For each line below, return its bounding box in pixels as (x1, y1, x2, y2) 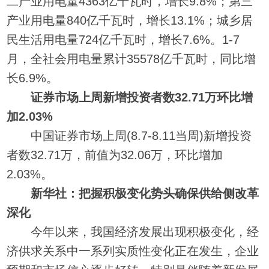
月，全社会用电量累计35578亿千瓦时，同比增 (7, 52, 256, 65)
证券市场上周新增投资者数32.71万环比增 (31, 90, 253, 104)
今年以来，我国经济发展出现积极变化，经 (7, 225, 259, 238)
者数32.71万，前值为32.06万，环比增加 (7, 148, 223, 162)
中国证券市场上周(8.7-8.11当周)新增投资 (7, 128, 252, 142)
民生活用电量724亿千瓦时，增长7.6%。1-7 (7, 32, 240, 46)
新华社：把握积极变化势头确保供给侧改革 (31, 186, 259, 200)
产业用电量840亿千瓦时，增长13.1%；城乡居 (7, 13, 253, 27)
